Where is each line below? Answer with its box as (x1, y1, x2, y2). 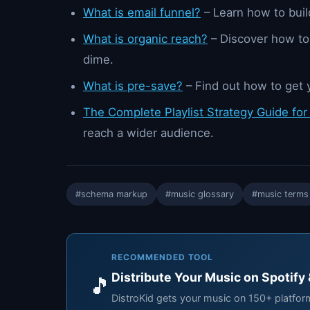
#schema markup (75, 188, 147, 199)
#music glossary (165, 188, 234, 199)
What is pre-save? (83, 79, 183, 93)
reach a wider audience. (83, 126, 214, 140)
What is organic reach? (83, 32, 208, 46)
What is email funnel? (83, 6, 201, 19)
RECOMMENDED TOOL (111, 251, 214, 262)
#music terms (252, 188, 309, 199)
